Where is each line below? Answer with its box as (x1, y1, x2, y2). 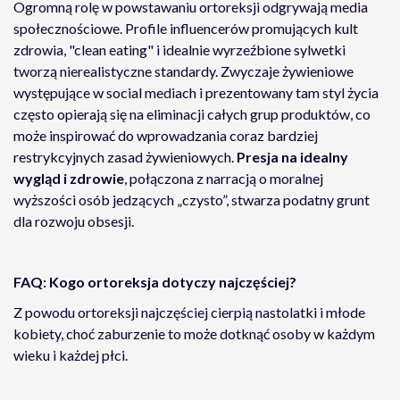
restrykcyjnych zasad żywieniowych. (13, 148, 237, 165)
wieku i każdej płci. (13, 346, 128, 363)
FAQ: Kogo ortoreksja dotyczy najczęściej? (13, 273, 299, 290)
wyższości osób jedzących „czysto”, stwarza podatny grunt (13, 191, 370, 208)
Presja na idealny (237, 148, 348, 165)
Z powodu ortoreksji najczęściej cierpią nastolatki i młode (13, 304, 365, 321)
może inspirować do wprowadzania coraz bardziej (13, 127, 318, 144)
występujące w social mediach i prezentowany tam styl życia (13, 84, 379, 101)
